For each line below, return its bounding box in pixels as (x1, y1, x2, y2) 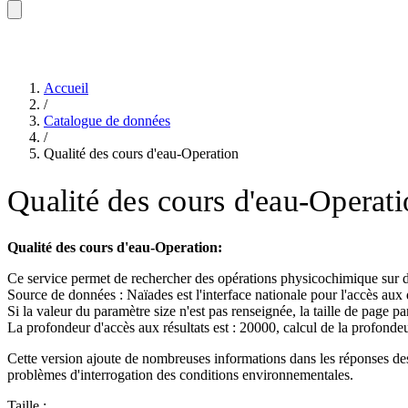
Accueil (44, 80, 88, 96)
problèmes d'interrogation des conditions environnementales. (7, 366, 353, 382)
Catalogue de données (44, 113, 170, 128)
